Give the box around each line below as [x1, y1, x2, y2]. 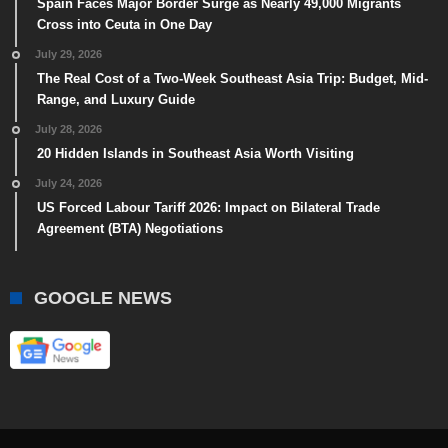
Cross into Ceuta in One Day [37, 16, 212, 32]
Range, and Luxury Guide [37, 91, 195, 107]
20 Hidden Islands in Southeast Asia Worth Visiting [37, 145, 354, 161]
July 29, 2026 [35, 47, 102, 60]
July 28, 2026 [35, 122, 102, 135]
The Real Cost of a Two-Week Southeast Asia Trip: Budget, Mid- [37, 70, 428, 86]
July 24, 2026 [35, 176, 102, 189]
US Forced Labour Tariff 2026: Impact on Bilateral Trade [37, 199, 380, 215]
